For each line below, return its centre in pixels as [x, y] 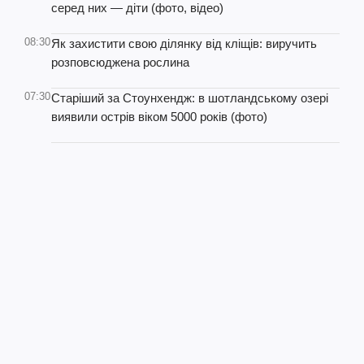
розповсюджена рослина [120, 62]
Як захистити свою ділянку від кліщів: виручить [184, 43]
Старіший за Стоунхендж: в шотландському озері [190, 98]
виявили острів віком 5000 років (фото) [159, 117]
